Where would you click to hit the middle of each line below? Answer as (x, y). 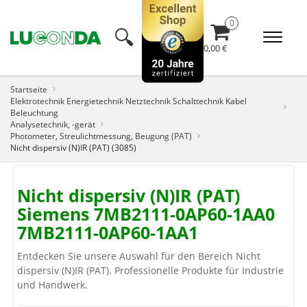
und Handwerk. (52, 285)
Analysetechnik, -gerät (53, 124)
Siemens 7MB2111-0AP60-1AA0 (146, 214)
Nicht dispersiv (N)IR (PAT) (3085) (73, 147)
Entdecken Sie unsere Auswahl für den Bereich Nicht (139, 256)
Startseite (29, 89)
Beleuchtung (34, 112)
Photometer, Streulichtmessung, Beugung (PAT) (101, 136)
